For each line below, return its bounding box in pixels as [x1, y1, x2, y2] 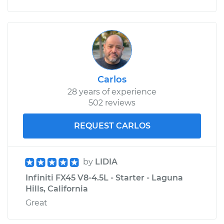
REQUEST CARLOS [73, 120, 150, 130]
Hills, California [25, 183, 88, 193]
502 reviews [88, 97, 135, 107]
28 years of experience [67, 86, 156, 96]
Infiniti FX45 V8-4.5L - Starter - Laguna [25, 172, 183, 182]
